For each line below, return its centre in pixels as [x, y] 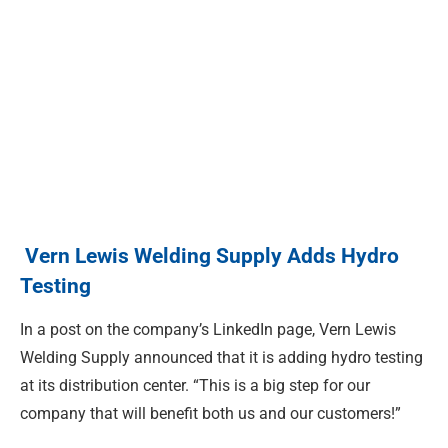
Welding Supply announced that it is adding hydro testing [221, 358]
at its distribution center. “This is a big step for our [195, 386]
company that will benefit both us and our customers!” [210, 414]
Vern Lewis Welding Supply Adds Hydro [209, 255]
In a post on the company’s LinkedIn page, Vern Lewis [208, 330]
